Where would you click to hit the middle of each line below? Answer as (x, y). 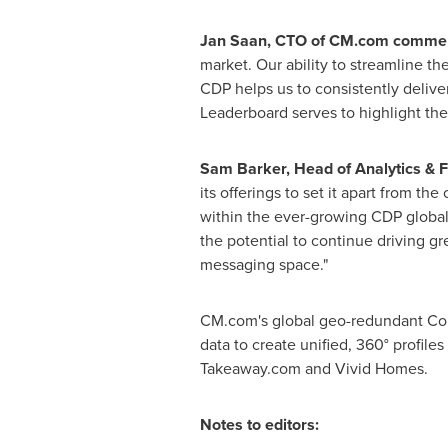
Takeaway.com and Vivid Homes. (315, 368)
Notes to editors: (259, 424)
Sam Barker (242, 168)
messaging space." (263, 264)
